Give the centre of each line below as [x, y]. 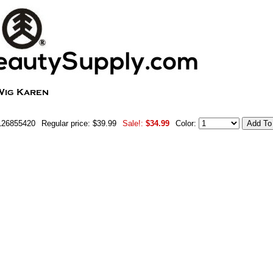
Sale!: [133, 123]
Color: [187, 123]
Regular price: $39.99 [79, 123]
